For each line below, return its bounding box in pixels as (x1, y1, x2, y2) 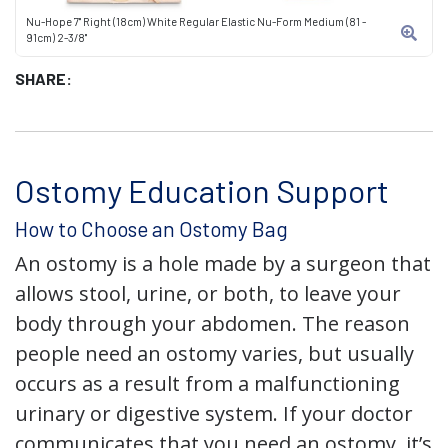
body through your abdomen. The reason (15, 310, 410, 337)
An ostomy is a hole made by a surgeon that (15, 250, 431, 277)
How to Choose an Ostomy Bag (15, 216, 288, 241)
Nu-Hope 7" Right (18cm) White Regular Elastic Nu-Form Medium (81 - (26, 15, 366, 28)
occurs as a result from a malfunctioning (15, 370, 400, 397)
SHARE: (15, 69, 72, 88)
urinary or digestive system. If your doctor (15, 400, 413, 427)
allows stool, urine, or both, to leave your (15, 280, 401, 307)
